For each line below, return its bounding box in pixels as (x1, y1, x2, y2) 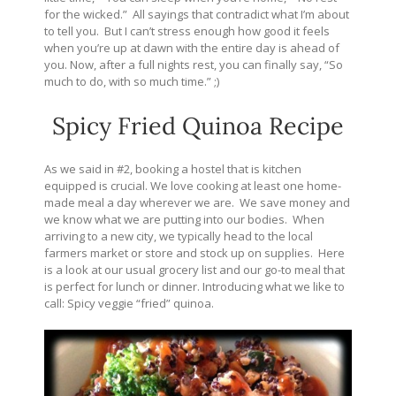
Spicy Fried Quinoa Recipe (52, 110, 344, 141)
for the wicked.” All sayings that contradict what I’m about (44, 5, 349, 22)
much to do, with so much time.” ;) (44, 72, 219, 89)
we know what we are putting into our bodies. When (44, 210, 324, 227)
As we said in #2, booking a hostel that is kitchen (44, 160, 301, 177)
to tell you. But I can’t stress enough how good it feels (44, 22, 330, 39)
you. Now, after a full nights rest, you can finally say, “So (44, 56, 343, 72)
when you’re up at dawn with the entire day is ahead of (44, 39, 339, 56)
